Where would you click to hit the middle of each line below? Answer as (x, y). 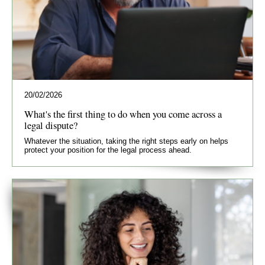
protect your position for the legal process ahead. (108, 150)
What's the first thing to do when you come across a (123, 114)
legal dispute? (51, 125)
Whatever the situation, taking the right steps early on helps (126, 141)
